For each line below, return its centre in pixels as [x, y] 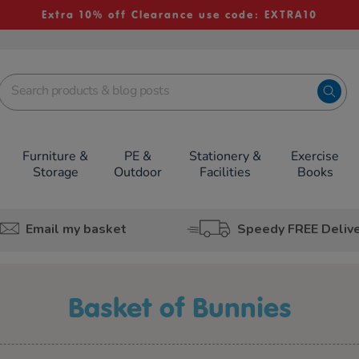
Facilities [225, 172]
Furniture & [56, 156]
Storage [55, 172]
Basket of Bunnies [188, 308]
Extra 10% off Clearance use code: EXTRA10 [179, 15]
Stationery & [225, 156]
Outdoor [138, 172]
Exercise [315, 156]
